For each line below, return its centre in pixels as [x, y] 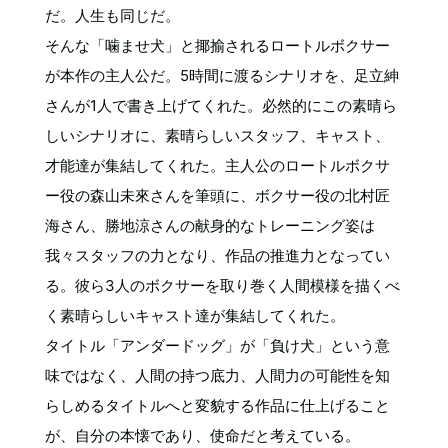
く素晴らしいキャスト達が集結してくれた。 [195, 315]
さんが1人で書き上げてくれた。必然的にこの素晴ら [221, 105]
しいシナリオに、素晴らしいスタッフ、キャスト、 [217, 135]
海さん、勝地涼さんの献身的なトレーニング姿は [210, 225]
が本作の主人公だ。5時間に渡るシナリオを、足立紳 [222, 75]
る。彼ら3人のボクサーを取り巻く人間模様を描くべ [222, 285]
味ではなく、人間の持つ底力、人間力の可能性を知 [217, 375]
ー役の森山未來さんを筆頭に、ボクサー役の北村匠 [217, 195]
